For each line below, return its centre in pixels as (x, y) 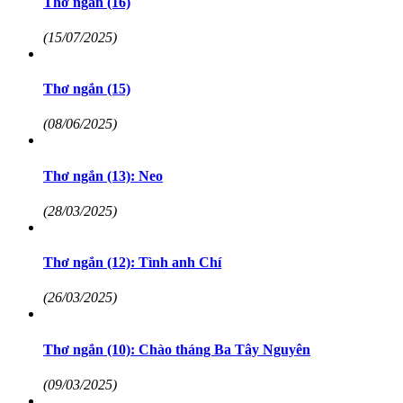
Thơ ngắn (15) (87, 89)
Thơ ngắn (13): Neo (103, 175)
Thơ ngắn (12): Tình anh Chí (132, 263)
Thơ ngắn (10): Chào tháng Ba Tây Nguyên (177, 349)
